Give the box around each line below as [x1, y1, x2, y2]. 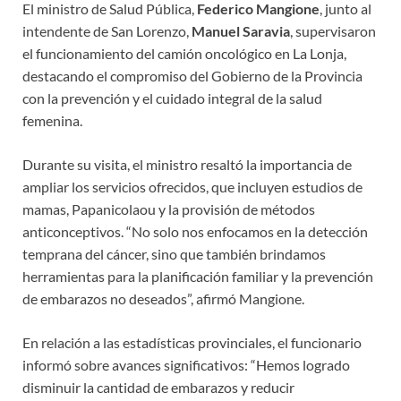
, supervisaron [290, 22, 376, 40]
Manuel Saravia [192, 22, 290, 40]
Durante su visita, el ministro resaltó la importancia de [22, 156, 352, 174]
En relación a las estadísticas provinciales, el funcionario [22, 334, 362, 352]
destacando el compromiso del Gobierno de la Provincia [22, 67, 363, 85]
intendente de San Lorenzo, [22, 22, 192, 40]
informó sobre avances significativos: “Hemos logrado [22, 356, 350, 374]
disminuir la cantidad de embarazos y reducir [22, 379, 294, 397]
